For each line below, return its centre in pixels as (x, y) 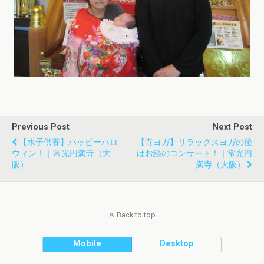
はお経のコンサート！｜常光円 (194, 154)
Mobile (88, 244)
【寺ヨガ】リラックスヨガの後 (194, 142)
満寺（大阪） (220, 165)
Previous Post (41, 127)
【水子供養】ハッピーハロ (68, 142)
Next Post (232, 127)
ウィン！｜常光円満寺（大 (61, 154)
